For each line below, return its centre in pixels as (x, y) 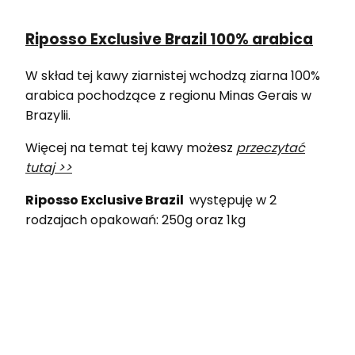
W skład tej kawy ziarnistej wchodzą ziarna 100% (173, 75)
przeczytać (271, 147)
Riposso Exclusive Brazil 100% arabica (169, 40)
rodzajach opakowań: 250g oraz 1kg (136, 219)
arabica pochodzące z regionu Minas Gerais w (168, 95)
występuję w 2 (231, 200)
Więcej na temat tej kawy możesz (131, 147)
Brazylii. (48, 115)
